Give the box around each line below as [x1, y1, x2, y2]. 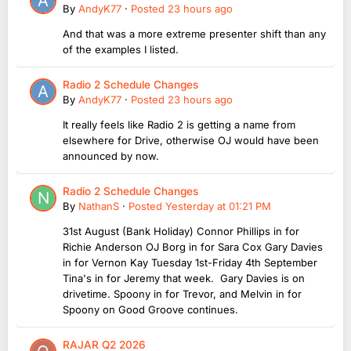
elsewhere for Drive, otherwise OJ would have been [63, 134, 319, 147]
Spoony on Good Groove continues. [63, 303, 238, 317]
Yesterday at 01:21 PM [165, 200, 271, 213]
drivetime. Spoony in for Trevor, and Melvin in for [63, 288, 302, 301]
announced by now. [63, 150, 159, 163]
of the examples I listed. [63, 43, 179, 56]
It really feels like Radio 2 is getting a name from [63, 118, 295, 132]
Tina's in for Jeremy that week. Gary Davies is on [63, 272, 305, 285]
